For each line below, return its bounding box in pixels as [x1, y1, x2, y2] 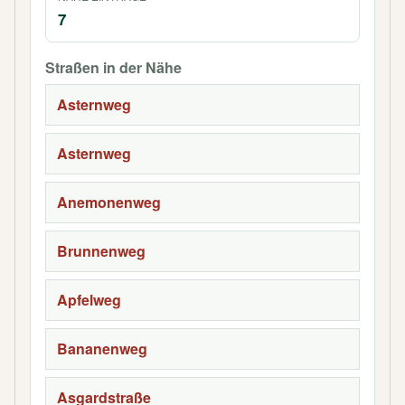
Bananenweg [57, 338, 147, 359]
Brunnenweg [57, 240, 146, 261]
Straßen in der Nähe [45, 57, 182, 78]
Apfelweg [57, 289, 121, 310]
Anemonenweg [57, 192, 161, 212]
